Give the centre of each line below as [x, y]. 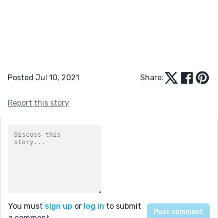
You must [27, 206]
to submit [123, 206]
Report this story [38, 103]
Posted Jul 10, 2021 [44, 77]
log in [94, 206]
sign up [59, 206]
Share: [152, 77]
